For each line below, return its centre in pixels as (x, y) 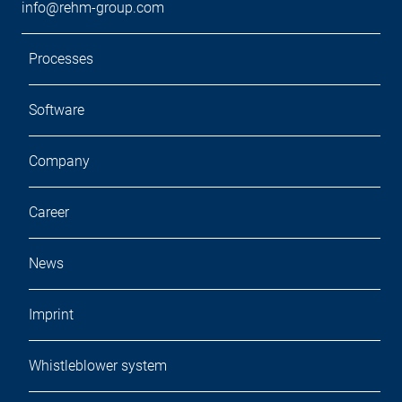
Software (57, 110)
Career (49, 212)
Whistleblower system (98, 366)
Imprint (51, 315)
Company (59, 161)
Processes (61, 59)
